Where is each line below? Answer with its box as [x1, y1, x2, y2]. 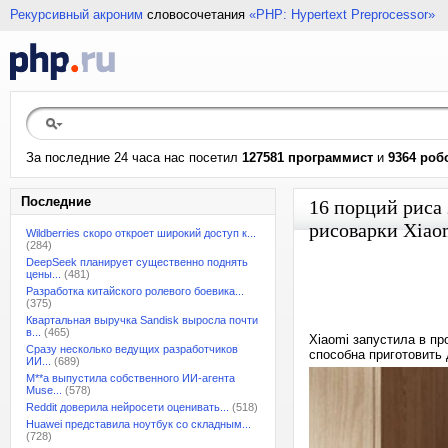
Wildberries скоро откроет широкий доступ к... [26, 227, 256, 239]
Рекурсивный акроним [10, 7, 143, 22]
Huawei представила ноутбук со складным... [26, 418, 251, 430]
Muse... [26, 384, 62, 396]
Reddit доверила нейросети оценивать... [26, 401, 229, 413]
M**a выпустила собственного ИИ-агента [26, 372, 235, 384]
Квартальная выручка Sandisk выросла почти [26, 314, 258, 326]
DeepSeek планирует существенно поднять [26, 256, 248, 268]
